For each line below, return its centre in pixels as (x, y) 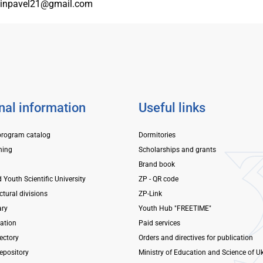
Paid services (159, 223)
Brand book (156, 164)
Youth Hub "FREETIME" (175, 208)
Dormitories (157, 135)
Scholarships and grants (177, 149)
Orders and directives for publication (195, 237)
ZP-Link (150, 193)
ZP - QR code (158, 179)
